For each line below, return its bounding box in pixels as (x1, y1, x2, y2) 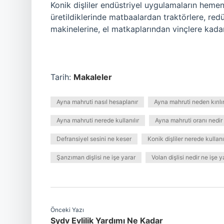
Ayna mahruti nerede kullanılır (56, 116, 139, 124)
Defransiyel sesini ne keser (56, 135, 131, 142)
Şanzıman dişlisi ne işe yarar (56, 153, 135, 161)
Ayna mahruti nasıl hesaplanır (56, 98, 138, 105)
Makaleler (73, 72, 112, 82)
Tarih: (50, 72, 73, 82)
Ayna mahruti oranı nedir (155, 116, 222, 124)
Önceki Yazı (50, 206, 84, 213)
